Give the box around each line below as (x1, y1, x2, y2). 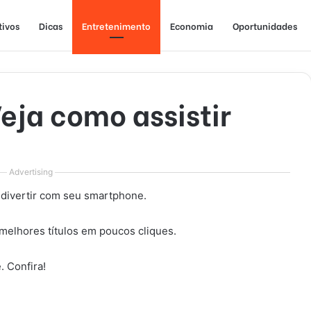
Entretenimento (82, 19, 151, 32)
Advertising (8, 167, 53, 177)
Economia (170, 19, 213, 32)
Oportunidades (233, 19, 297, 32)
